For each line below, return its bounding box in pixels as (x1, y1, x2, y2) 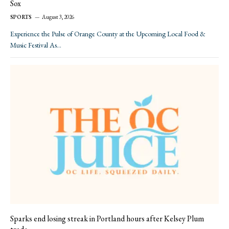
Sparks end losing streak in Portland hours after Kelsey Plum (10, 213, 204, 224)
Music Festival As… (10, 40, 61, 50)
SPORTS (10, 13, 32, 21)
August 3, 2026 (42, 13, 75, 21)
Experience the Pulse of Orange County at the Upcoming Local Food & (10, 29, 205, 39)
